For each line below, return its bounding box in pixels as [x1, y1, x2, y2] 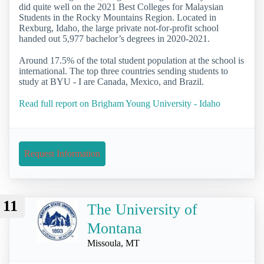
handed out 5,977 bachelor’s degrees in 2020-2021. [19, 34, 210, 44]
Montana [87, 219, 142, 237]
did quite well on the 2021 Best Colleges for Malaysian [19, 2, 223, 12]
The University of [87, 200, 197, 218]
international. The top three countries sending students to [19, 66, 228, 77]
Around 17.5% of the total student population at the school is [19, 55, 244, 66]
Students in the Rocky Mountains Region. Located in [19, 12, 216, 23]
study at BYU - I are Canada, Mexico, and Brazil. [19, 77, 204, 87]
